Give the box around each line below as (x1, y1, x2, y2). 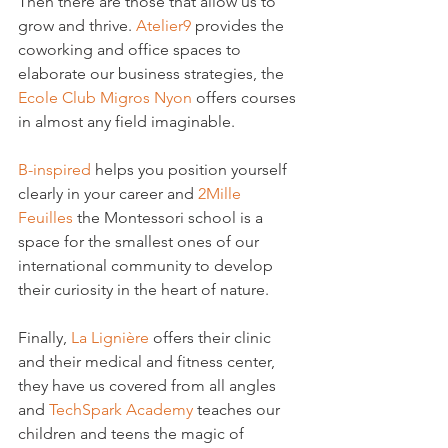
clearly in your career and (18, 184, 198, 203)
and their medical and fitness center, (18, 352, 279, 371)
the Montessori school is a (73, 208, 267, 227)
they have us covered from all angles (18, 376, 280, 395)
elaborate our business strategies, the (18, 64, 288, 83)
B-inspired (18, 160, 91, 179)
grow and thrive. (18, 16, 136, 35)
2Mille (198, 184, 245, 203)
